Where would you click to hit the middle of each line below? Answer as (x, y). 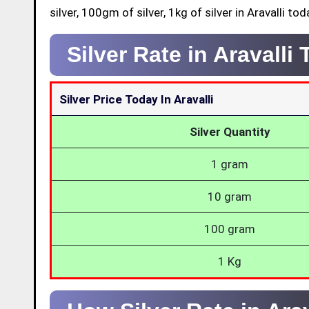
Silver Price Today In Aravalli (137, 99)
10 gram (230, 196)
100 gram (230, 229)
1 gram (230, 164)
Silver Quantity (230, 131)
